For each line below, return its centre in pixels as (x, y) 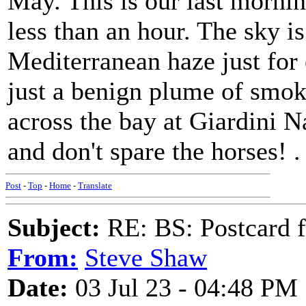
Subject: (54, 227)
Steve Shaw (146, 258)
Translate (95, 185)
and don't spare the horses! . (154, 151)
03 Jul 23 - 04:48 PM (183, 288)
